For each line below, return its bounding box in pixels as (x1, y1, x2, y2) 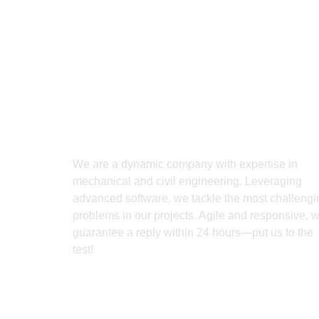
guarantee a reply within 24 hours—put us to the (73, 226, 313, 239)
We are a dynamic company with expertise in (73, 158, 298, 171)
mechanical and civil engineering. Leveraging (73, 175, 302, 188)
